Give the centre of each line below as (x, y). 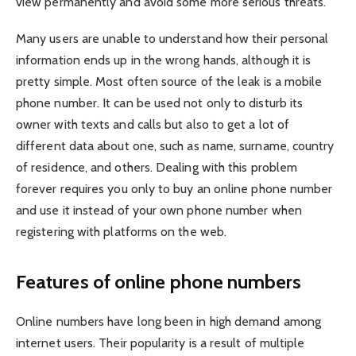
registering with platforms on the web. (122, 231)
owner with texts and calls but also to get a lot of (153, 124)
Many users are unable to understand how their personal (172, 38)
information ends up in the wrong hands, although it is (164, 60)
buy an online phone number (253, 188)
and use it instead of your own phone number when (159, 210)
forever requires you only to (95, 188)
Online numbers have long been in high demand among (168, 322)
